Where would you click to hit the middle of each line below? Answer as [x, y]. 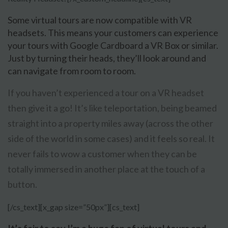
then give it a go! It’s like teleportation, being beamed [112, 108]
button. [22, 184]
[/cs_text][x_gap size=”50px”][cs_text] [74, 207]
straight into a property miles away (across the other [110, 123]
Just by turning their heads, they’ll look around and [107, 58]
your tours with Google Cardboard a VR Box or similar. [113, 46]
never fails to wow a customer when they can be [102, 154]
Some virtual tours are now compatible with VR [100, 20]
